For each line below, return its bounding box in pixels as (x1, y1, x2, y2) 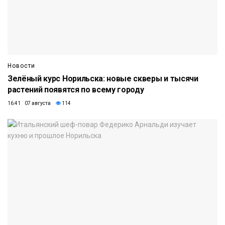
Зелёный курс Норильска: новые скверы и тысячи (8, 73, 198, 83)
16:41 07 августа (8, 100, 51, 106)
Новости (8, 62, 35, 69)
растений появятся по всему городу (8, 84, 144, 94)
